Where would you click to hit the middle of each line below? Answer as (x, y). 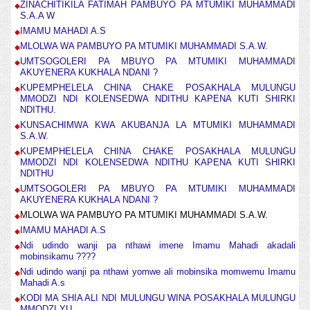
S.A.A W (37, 16)
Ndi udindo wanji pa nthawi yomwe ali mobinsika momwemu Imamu (158, 272)
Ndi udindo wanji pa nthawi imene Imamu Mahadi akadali (158, 246)
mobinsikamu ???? (57, 257)
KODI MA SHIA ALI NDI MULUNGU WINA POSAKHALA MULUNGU (158, 298)
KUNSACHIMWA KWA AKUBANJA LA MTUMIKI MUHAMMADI (158, 125)
